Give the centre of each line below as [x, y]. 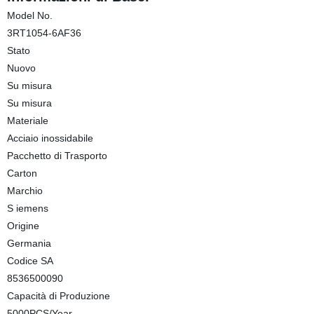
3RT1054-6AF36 [44, 33]
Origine [23, 226]
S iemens [27, 208]
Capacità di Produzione [58, 296]
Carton [22, 173]
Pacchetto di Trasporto [57, 156]
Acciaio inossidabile [50, 138]
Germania [29, 243]
